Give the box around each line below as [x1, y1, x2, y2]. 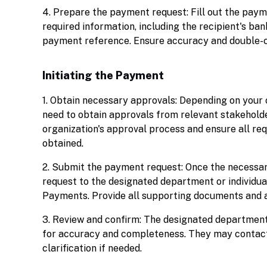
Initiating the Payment [42, 69, 164, 82]
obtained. [42, 138, 83, 149]
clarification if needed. [42, 243, 142, 254]
